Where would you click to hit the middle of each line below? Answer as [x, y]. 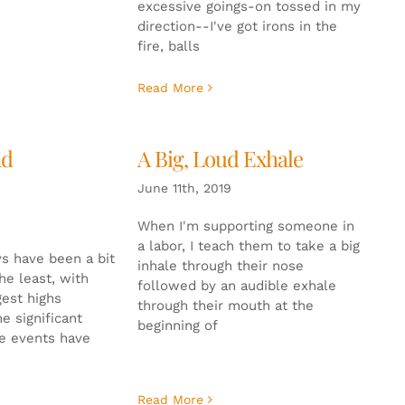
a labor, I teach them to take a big [248, 245]
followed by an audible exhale [236, 285]
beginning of [177, 325]
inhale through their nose [220, 265]
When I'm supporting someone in [245, 226]
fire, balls [168, 46]
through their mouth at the [225, 305]
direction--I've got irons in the [237, 26]
